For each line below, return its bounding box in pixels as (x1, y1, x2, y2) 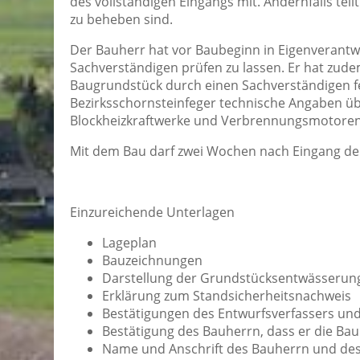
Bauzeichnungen (102, 252, 202, 270)
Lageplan (102, 234, 157, 252)
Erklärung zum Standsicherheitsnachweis (102, 287, 351, 305)
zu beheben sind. (70, 10, 173, 29)
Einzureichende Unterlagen (70, 203, 235, 222)
